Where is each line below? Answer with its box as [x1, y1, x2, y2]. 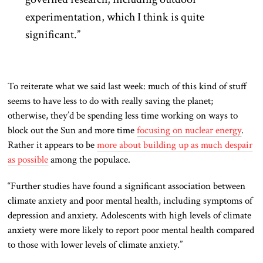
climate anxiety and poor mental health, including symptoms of [8, 194, 253, 207]
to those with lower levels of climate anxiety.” [8, 238, 183, 251]
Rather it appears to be [8, 138, 97, 151]
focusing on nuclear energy [137, 123, 242, 137]
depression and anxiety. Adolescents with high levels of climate [8, 208, 252, 222]
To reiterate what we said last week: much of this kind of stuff [8, 79, 247, 93]
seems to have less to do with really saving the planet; [8, 94, 214, 107]
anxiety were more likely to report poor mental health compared [8, 223, 255, 237]
